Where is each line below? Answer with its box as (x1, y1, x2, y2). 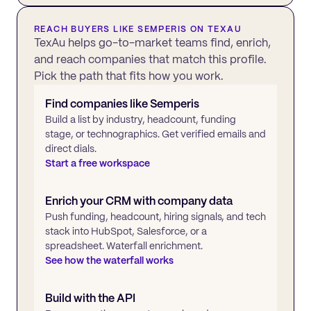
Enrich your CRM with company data (45, 193, 233, 208)
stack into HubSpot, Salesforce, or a (45, 224, 207, 237)
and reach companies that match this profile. (34, 51, 267, 67)
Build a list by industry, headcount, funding (45, 112, 236, 126)
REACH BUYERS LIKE (34, 23, 138, 35)
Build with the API (45, 290, 135, 305)
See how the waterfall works (45, 253, 174, 267)
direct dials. (45, 142, 96, 155)
